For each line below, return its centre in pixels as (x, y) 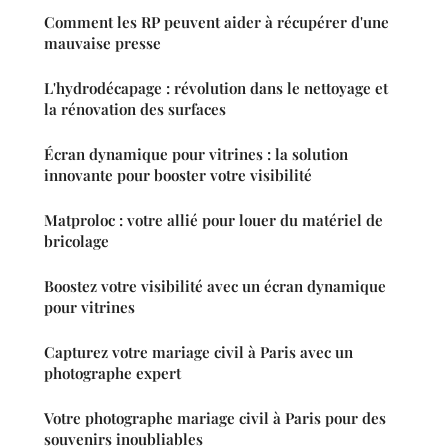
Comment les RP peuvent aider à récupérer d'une (216, 22)
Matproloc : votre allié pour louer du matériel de (213, 220)
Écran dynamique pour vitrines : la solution (196, 154)
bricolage (76, 241)
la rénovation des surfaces (135, 109)
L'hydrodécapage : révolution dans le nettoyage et (216, 88)
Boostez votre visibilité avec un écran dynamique (215, 286)
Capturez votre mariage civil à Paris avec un (198, 352)
